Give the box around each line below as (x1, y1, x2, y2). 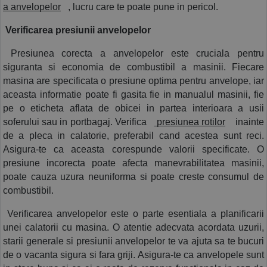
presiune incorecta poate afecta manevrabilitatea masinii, (3, 158, 264, 169)
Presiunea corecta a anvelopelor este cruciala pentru (3, 48, 264, 59)
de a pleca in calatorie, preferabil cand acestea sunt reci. (3, 131, 264, 141)
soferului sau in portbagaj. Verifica (3, 117, 150, 128)
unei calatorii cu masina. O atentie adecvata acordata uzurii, (3, 222, 264, 233)
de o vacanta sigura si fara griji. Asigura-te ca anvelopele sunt (3, 250, 264, 260)
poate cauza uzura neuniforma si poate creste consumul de (3, 172, 264, 182)
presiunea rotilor (154, 117, 226, 128)
